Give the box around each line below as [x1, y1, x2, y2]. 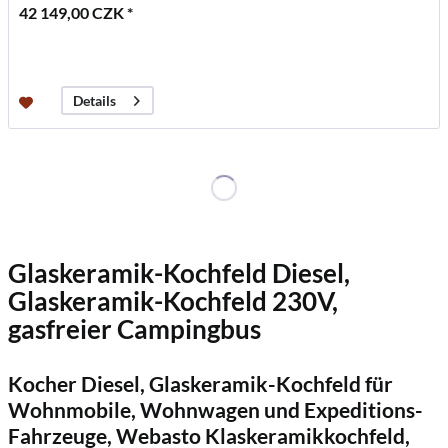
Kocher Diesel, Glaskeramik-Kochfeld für [8, 370, 393, 396]
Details [73, 92, 117, 110]
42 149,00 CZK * [19, 3, 134, 23]
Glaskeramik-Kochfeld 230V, [8, 284, 338, 317]
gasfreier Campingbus [8, 312, 261, 345]
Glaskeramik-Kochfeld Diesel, [8, 256, 350, 289]
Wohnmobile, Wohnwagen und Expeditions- [8, 396, 423, 422]
